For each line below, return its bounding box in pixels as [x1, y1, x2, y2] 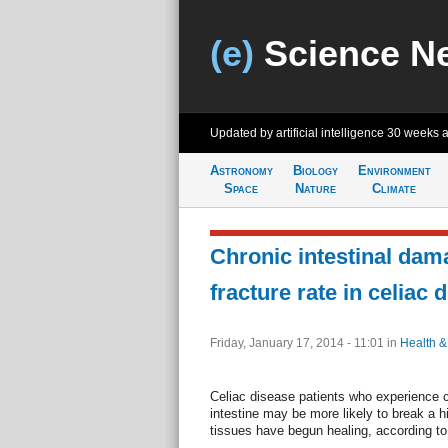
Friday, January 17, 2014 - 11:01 [209, 336, 387, 350]
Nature [294, 181, 336, 196]
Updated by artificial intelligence [209, 126, 387, 140]
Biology [292, 163, 338, 178]
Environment [357, 163, 431, 178]
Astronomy [209, 163, 273, 178]
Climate [372, 181, 416, 196]
